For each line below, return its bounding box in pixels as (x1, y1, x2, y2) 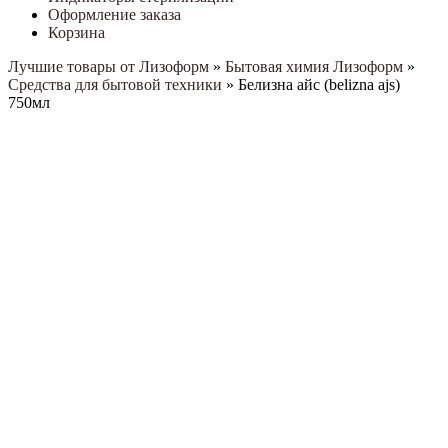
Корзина (48, 24, 105, 41)
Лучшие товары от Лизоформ (8, 58, 209, 75)
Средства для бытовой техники (8, 76, 222, 93)
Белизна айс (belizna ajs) (238, 76, 400, 93)
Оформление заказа (48, 6, 181, 23)
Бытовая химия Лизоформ (225, 58, 403, 75)
